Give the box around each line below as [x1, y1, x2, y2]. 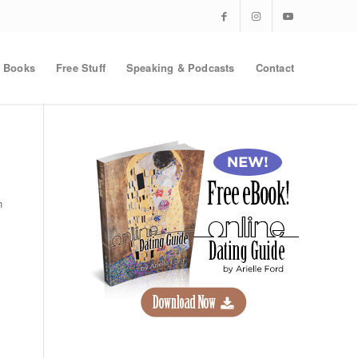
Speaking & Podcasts [125, 60, 235, 75]
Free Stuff [55, 60, 105, 75]
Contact [255, 60, 294, 75]
